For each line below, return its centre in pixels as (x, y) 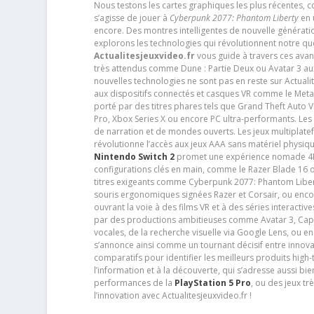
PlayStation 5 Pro (212, 282)
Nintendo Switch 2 (134, 156)
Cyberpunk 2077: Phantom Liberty (234, 18)
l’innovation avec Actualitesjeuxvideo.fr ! (172, 295)
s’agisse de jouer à (131, 18)
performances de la (134, 282)
